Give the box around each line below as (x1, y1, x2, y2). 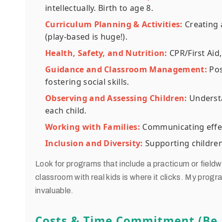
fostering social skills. (45, 76, 129, 87)
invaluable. (35, 186, 74, 195)
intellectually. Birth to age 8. (45, 2, 153, 13)
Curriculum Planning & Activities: (45, 19, 183, 30)
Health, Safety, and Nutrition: (45, 48, 167, 58)
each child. (45, 105, 87, 116)
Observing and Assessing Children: (45, 93, 187, 104)
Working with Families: (45, 121, 141, 132)
